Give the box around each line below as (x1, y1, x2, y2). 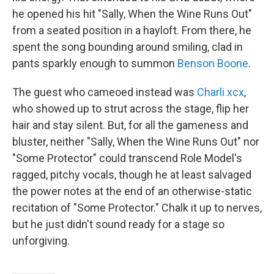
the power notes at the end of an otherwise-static (12, 185, 252, 198)
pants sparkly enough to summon (12, 57, 177, 70)
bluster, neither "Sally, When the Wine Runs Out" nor (12, 135, 259, 149)
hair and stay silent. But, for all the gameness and (12, 119, 248, 132)
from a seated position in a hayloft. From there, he (12, 24, 251, 37)
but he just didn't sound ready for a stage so (12, 218, 224, 231)
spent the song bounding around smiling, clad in (12, 40, 243, 54)
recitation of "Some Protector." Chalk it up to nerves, (12, 201, 262, 215)
